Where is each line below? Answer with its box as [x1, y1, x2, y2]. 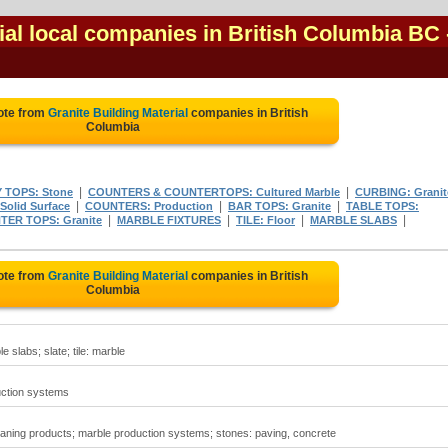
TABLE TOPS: [346, 200, 419, 212]
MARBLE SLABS [310, 214, 397, 226]
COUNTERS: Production [85, 200, 213, 212]
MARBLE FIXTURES [117, 214, 221, 226]
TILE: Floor [236, 214, 295, 226]
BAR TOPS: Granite [228, 200, 331, 212]
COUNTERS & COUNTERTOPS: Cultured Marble [88, 186, 340, 198]
